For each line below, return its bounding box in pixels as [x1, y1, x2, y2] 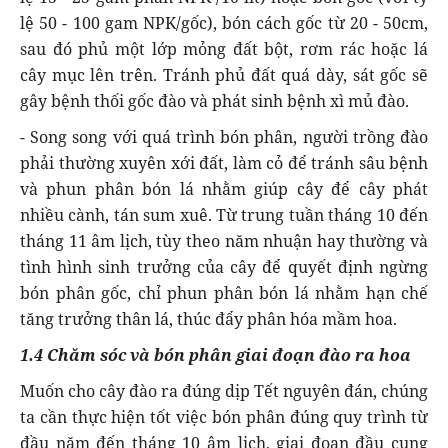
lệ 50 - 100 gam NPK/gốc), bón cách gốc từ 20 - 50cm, [20, 11, 428, 34]
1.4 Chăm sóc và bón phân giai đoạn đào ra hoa [20, 343, 411, 366]
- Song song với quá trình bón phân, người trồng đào [20, 125, 428, 148]
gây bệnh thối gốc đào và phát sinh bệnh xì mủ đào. [20, 89, 409, 112]
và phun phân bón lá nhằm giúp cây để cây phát [20, 177, 428, 200]
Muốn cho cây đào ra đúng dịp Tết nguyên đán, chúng [20, 379, 428, 402]
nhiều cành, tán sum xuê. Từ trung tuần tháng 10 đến [20, 203, 428, 226]
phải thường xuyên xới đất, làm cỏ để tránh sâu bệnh [20, 151, 428, 174]
